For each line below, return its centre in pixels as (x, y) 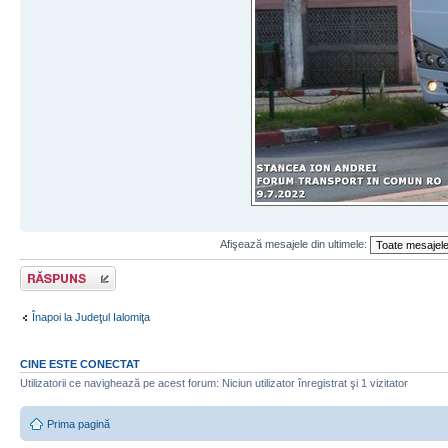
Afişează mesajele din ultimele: (294, 243)
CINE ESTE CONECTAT (80, 363)
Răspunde (45, 271)
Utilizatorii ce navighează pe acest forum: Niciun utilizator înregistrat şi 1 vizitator (214, 382)
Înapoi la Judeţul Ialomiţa (91, 317)
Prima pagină (78, 424)
